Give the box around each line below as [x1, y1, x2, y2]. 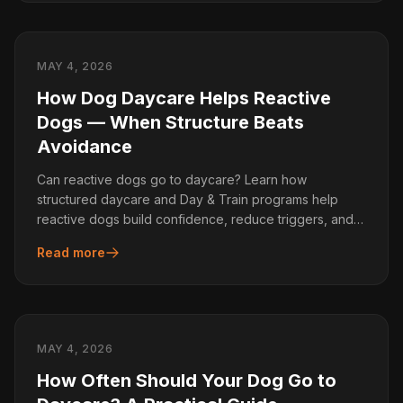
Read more [37, 245, 105, 260]
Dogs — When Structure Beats [37, 112, 304, 133]
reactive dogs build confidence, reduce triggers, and [37, 211, 354, 227]
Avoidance [37, 136, 132, 157]
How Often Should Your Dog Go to [37, 370, 336, 391]
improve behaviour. [37, 231, 151, 246]
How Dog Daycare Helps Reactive [37, 87, 331, 109]
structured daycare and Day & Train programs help [37, 192, 338, 207]
